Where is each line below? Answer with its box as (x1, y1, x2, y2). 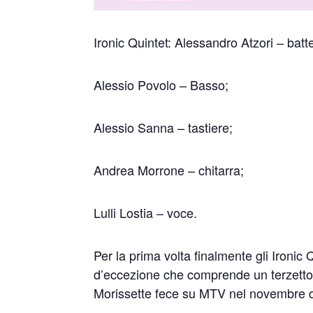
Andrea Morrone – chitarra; (94, 161, 245, 179)
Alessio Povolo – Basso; (94, 75, 229, 94)
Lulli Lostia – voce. (94, 203, 198, 221)
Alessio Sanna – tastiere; (94, 118, 233, 136)
